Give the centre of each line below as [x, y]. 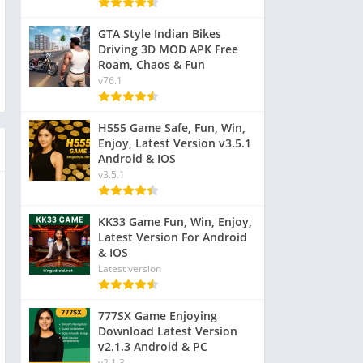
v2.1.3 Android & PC [153, 346]
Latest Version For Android [173, 237]
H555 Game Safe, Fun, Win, [172, 128]
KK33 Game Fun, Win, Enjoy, [175, 222]
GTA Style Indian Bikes [160, 34]
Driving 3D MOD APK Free [168, 49]
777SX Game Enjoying [158, 316]
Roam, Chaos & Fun [152, 64]
